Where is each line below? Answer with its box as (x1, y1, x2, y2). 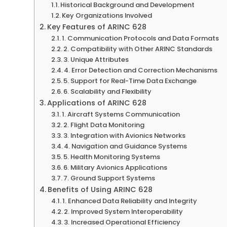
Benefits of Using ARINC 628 (47, 184, 153, 195)
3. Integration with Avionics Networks (63, 130, 186, 140)
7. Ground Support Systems (63, 173, 156, 183)
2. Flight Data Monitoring (63, 120, 145, 130)
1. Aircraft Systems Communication (62, 109, 180, 119)
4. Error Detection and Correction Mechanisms (64, 65, 218, 75)
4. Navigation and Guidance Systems (64, 141, 187, 151)
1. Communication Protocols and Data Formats (62, 33, 219, 43)
